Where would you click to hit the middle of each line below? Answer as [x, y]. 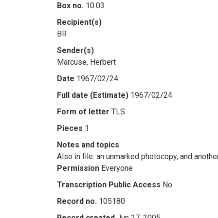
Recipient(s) [79, 22]
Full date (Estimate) [93, 95]
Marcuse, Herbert [86, 62]
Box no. [70, 6]
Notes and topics [88, 145]
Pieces [70, 128]
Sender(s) [75, 50]
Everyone [117, 168]
